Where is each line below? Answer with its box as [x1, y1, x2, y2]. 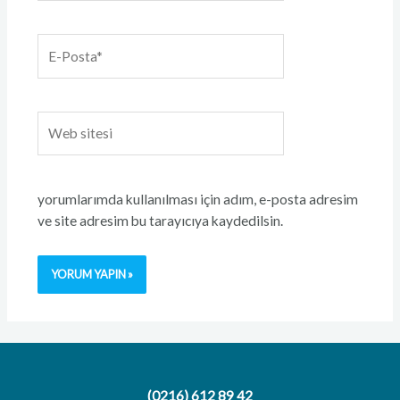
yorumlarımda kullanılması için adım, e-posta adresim [37, 191, 358, 208]
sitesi [36, 134, 69, 151]
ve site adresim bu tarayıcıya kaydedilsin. [37, 212, 283, 229]
